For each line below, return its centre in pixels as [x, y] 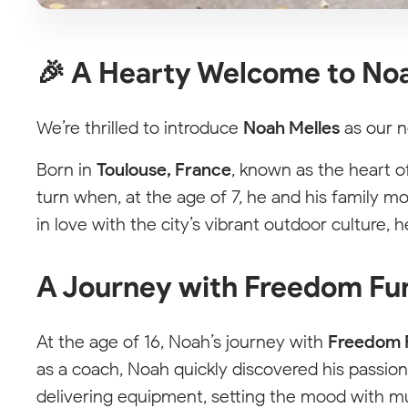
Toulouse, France [164, 170]
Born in [66, 170]
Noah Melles [291, 128]
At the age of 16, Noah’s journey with [182, 342]
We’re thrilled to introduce [140, 128]
